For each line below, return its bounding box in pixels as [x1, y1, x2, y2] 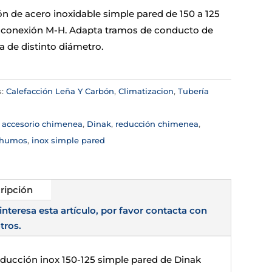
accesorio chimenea [1, 118, 83, 129]
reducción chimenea [115, 118, 199, 129]
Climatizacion [118, 86, 174, 96]
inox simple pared [31, 135, 105, 145]
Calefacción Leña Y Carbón [5, 86, 114, 96]
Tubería [177, 86, 209, 96]
